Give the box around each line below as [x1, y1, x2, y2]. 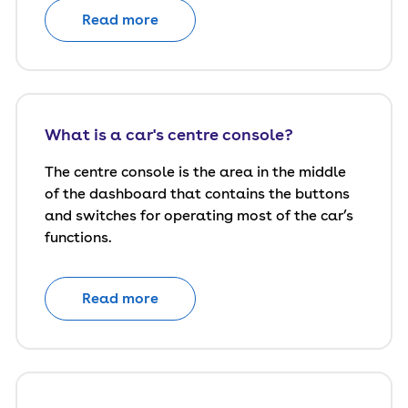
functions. [45, 229, 112, 246]
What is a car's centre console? [45, 125, 293, 144]
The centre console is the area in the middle [45, 163, 346, 180]
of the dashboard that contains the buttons [45, 185, 350, 202]
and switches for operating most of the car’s [45, 207, 353, 224]
